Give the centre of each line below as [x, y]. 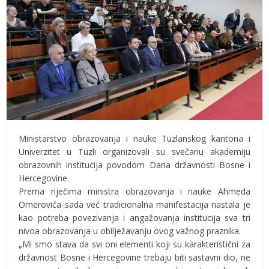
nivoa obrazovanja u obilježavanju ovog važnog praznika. [130, 231]
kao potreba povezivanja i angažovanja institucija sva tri [134, 217]
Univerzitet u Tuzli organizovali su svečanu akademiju [134, 151]
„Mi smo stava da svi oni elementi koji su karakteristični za [134, 244]
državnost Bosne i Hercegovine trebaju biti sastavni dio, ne [134, 257]
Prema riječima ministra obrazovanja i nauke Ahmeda [134, 191]
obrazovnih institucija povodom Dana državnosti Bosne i [134, 165]
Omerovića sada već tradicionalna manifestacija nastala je [134, 204]
